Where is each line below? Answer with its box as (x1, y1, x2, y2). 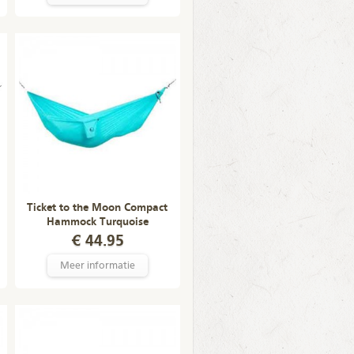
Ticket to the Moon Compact (27, 202, 168, 213)
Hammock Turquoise (46, 217, 149, 228)
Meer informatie (59, 261, 135, 271)
